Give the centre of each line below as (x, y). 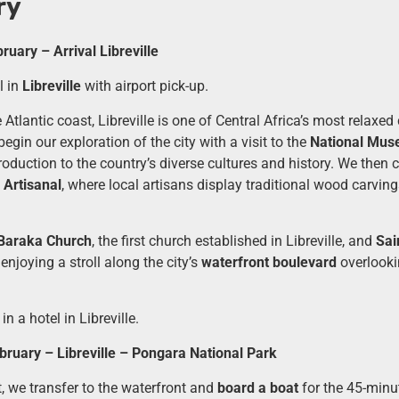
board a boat (257, 387)
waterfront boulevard (269, 262)
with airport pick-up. (144, 85)
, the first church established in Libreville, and (233, 240)
